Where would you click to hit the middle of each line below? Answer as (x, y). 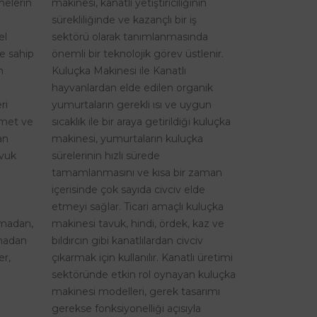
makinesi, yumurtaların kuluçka (127, 139)
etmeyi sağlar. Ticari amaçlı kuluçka (138, 207)
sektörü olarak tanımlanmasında (130, 37)
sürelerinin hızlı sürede (106, 156)
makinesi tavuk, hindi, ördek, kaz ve (138, 224)
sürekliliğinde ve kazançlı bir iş (124, 20)
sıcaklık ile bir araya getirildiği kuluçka (141, 122)
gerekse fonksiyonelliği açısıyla (126, 309)
